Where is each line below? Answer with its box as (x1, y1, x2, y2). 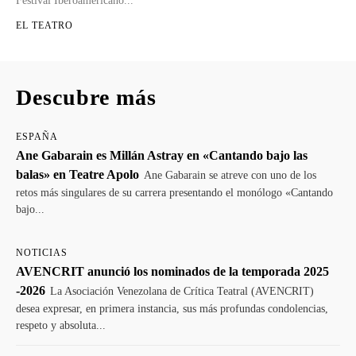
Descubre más (16, 84, 157, 110)
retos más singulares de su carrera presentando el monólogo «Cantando (16, 186, 333, 199)
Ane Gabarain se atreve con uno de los (144, 168, 316, 181)
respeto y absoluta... (16, 319, 106, 331)
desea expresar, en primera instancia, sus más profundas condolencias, (16, 302, 328, 315)
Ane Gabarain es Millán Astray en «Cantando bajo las (16, 148, 308, 162)
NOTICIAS (16, 246, 68, 258)
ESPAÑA (16, 130, 58, 142)
